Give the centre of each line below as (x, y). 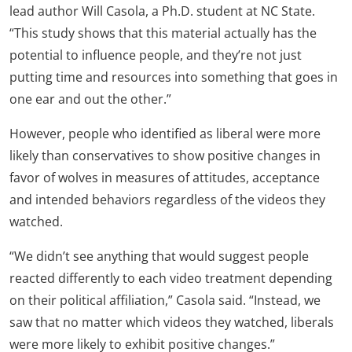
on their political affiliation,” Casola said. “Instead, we (165, 300)
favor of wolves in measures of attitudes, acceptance (165, 178)
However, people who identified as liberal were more (165, 134)
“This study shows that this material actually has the (163, 33)
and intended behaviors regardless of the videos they (167, 200)
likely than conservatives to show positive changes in (165, 156)
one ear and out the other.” (90, 99)
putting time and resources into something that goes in (174, 77)
